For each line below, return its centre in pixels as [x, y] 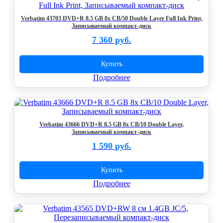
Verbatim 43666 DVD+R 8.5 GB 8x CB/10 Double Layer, [111, 124]
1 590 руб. [111, 146]
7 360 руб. [111, 40]
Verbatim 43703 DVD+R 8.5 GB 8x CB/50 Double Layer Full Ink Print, [111, 18]
